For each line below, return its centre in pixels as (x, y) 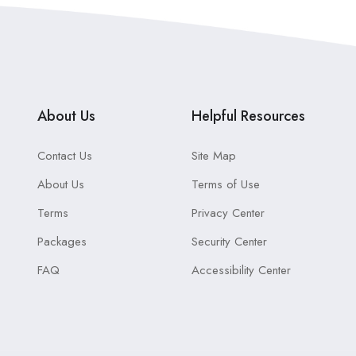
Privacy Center (228, 213)
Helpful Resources (248, 116)
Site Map (213, 156)
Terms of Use (225, 184)
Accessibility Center (241, 270)
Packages (62, 242)
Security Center (229, 242)
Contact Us (64, 156)
